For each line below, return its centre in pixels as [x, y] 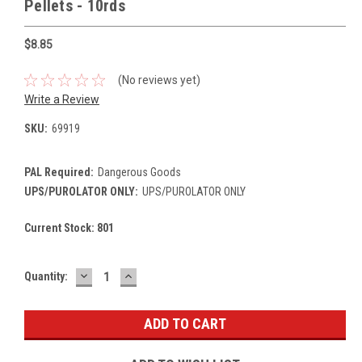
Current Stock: [61, 227]
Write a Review [62, 99]
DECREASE [112, 275]
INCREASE [156, 275]
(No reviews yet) [159, 80]
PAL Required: [59, 172]
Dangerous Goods [139, 172]
